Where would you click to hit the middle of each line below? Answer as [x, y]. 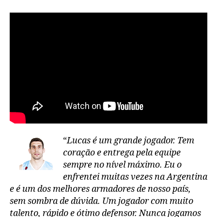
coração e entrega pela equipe [122, 153]
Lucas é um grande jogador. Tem [131, 141]
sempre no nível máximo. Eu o [122, 165]
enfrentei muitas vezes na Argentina [135, 177]
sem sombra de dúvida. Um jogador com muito [101, 201]
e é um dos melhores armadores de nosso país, [100, 189]
